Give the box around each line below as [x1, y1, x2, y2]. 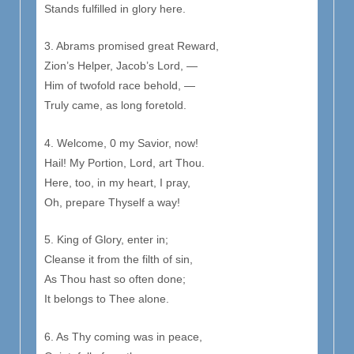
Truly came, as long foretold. [44, 99, 186, 112]
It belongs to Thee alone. [44, 292, 169, 306]
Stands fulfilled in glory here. [44, 2, 186, 16]
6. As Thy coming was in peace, [44, 330, 202, 343]
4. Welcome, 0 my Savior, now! [44, 136, 198, 149]
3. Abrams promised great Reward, [44, 40, 219, 53]
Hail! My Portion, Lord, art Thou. [44, 156, 205, 169]
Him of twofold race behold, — [44, 79, 195, 92]
